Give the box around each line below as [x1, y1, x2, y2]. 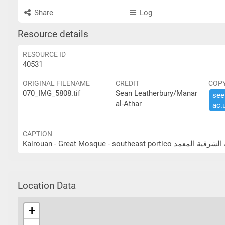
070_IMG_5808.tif [23, 89, 80, 98]
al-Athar [116, 99, 142, 108]
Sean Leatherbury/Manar [116, 89, 197, 98]
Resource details [18, 29, 88, 40]
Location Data [18, 180, 76, 191]
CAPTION [23, 130, 52, 138]
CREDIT [116, 79, 139, 87]
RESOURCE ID [23, 50, 66, 58]
